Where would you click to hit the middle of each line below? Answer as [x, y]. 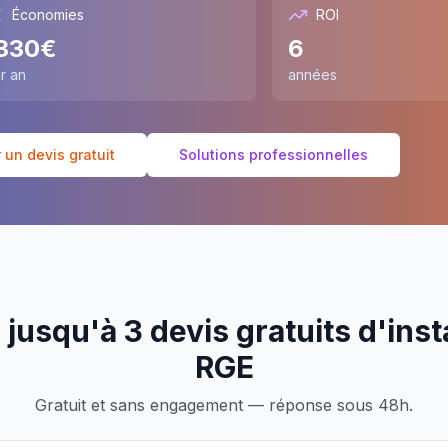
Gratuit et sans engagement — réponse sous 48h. [224, 405]
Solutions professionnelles [273, 154]
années [312, 74]
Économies [48, 14]
